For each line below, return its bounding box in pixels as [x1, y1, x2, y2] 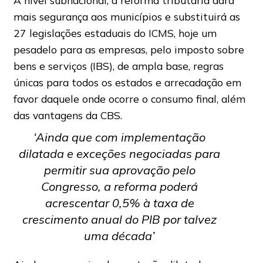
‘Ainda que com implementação [33, 130, 206, 145]
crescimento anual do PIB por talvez [22, 212, 217, 227]
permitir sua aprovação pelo [43, 163, 195, 178]
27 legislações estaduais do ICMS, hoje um [13, 26, 217, 40]
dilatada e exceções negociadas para [19, 146, 221, 161]
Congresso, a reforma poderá [41, 179, 198, 194]
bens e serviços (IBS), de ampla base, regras [13, 59, 224, 73]
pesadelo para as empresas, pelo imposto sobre [13, 43, 244, 56]
